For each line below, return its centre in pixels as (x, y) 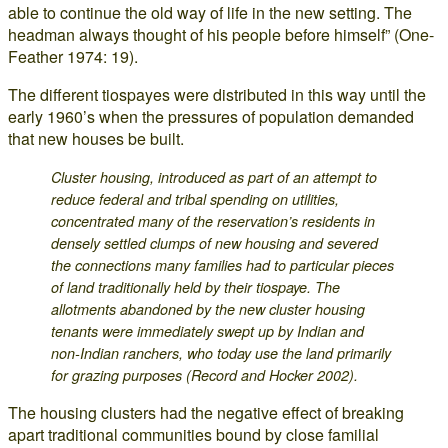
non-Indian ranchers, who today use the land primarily (221, 353)
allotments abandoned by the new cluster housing (208, 309)
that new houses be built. (96, 138)
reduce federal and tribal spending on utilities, (195, 199)
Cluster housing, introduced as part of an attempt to (214, 177)
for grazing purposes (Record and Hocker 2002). (205, 375)
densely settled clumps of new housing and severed (215, 243)
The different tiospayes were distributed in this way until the (217, 94)
